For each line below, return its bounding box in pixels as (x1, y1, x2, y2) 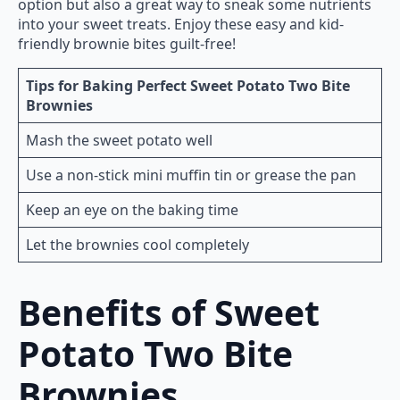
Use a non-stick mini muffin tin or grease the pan (26, 165, 356, 186)
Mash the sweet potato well (26, 130, 212, 151)
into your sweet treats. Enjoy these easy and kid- (18, 14, 344, 35)
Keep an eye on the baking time (26, 200, 238, 221)
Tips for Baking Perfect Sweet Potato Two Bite (26, 76, 350, 96)
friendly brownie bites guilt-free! (18, 34, 236, 54)
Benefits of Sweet (18, 287, 320, 336)
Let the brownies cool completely (26, 235, 249, 255)
